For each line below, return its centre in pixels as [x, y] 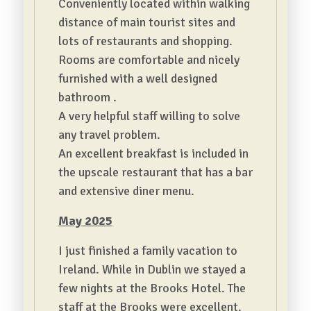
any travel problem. [109, 135]
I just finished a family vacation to [148, 251]
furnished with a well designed [137, 78]
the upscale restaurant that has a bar [155, 172]
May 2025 [85, 221]
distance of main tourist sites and [146, 22]
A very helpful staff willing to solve [149, 116]
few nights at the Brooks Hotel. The [152, 288]
